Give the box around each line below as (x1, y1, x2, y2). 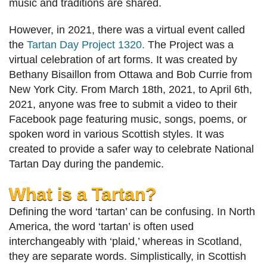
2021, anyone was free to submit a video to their (9, 98, 237, 111)
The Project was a (145, 39, 234, 51)
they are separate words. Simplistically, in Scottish (9, 250, 246, 263)
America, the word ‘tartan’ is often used (9, 221, 194, 233)
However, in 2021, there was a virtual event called (9, 24, 245, 36)
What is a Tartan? (9, 184, 156, 204)
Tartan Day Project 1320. (27, 39, 145, 51)
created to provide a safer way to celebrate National (9, 143, 254, 156)
